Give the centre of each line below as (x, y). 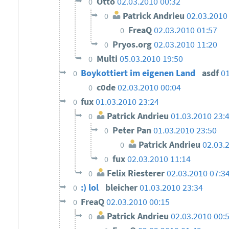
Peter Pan (133, 131)
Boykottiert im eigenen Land (139, 73)
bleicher (123, 188)
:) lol (91, 188)
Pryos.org (133, 45)
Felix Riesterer (135, 174)
